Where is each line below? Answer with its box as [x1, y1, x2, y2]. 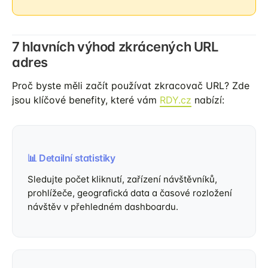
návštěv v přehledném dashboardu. [28, 201, 178, 212]
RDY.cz [160, 94, 191, 106]
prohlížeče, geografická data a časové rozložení [28, 187, 232, 199]
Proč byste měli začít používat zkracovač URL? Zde [12, 80, 249, 92]
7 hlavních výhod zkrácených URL [12, 39, 218, 54]
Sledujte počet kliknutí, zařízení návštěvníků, [28, 173, 217, 185]
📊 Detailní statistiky [28, 152, 115, 164]
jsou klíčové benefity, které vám [12, 94, 160, 106]
